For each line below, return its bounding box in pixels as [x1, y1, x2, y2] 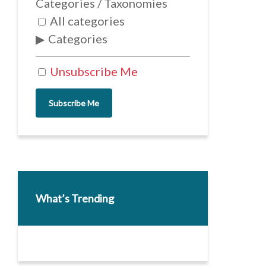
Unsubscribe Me [47, 64, 138, 79]
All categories [47, 14, 125, 28]
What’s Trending [35, 192, 114, 205]
